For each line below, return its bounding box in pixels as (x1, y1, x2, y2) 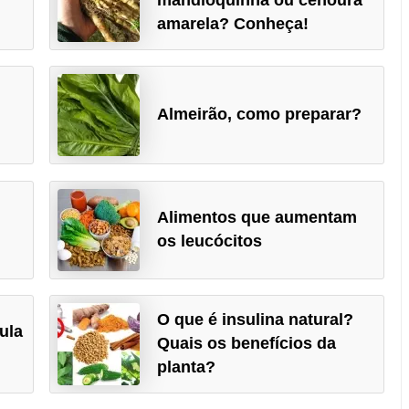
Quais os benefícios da (156, 334, 336, 353)
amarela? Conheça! (156, 14, 309, 33)
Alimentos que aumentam (156, 207, 357, 226)
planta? (156, 358, 215, 377)
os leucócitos (156, 231, 262, 250)
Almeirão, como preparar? (156, 105, 362, 124)
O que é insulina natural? (156, 310, 353, 330)
